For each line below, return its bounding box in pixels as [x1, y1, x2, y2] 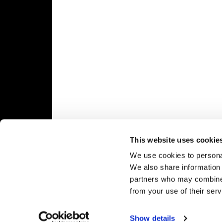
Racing [5, 36, 29, 46]
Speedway [11, 10, 48, 19]
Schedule [5, 47, 38, 56]
